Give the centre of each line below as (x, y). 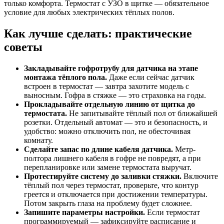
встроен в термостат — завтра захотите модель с (106, 86)
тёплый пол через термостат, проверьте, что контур (111, 185)
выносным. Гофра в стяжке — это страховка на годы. (115, 95)
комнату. (38, 140)
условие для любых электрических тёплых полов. (89, 12)
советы (23, 47)
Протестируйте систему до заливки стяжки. (103, 176)
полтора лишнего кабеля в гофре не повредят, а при (112, 158)
